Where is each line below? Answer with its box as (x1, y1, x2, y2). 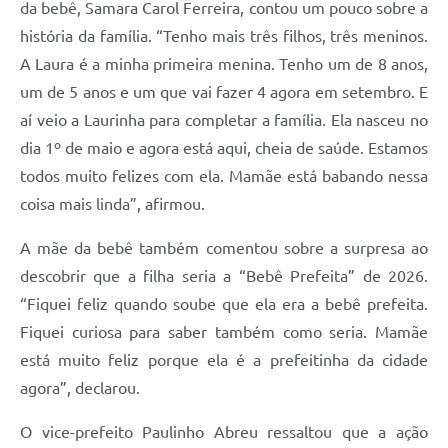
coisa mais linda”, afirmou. (20, 195, 205, 214)
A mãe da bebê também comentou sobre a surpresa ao (20, 239, 428, 258)
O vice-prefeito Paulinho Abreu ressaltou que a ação (20, 423, 428, 442)
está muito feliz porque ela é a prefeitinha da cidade (20, 351, 428, 370)
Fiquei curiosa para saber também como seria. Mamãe (20, 323, 428, 342)
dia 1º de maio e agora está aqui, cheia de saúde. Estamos (20, 139, 428, 158)
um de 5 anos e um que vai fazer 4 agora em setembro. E (20, 83, 428, 102)
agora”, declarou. (20, 379, 140, 398)
